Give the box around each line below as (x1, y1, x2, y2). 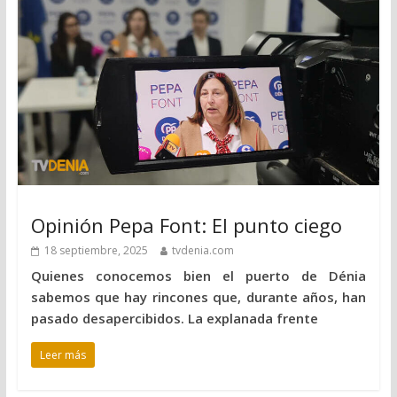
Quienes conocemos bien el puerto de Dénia (30, 266, 367, 284)
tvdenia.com (171, 242, 234, 258)
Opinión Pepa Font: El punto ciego (30, 211, 342, 238)
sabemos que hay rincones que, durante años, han (30, 287, 367, 306)
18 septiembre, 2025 (43, 242, 148, 258)
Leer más (39, 346, 86, 362)
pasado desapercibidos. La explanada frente (30, 308, 318, 327)
